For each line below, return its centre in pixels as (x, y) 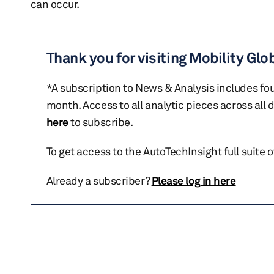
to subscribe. (101, 122)
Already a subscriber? (99, 180)
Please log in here (194, 180)
